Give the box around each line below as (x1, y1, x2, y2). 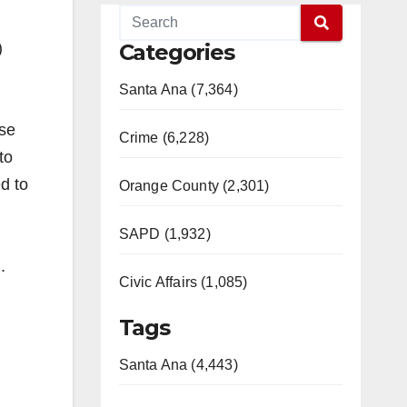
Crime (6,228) (118, 130, 210, 145)
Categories (118, 39, 234, 65)
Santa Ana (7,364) (118, 82, 238, 97)
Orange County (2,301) (118, 178, 270, 194)
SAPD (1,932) (118, 226, 211, 242)
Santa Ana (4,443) (118, 357, 238, 372)
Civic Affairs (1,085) (118, 274, 248, 290)
